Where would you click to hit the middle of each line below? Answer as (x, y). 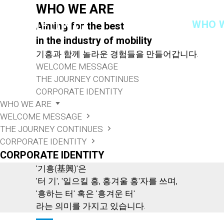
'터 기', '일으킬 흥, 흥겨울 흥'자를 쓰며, (107, 181)
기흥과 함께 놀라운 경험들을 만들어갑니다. (117, 54)
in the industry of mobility (94, 41)
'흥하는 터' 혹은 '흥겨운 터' (85, 194)
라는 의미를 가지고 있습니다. (91, 206)
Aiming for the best (80, 26)
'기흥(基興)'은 (61, 169)
